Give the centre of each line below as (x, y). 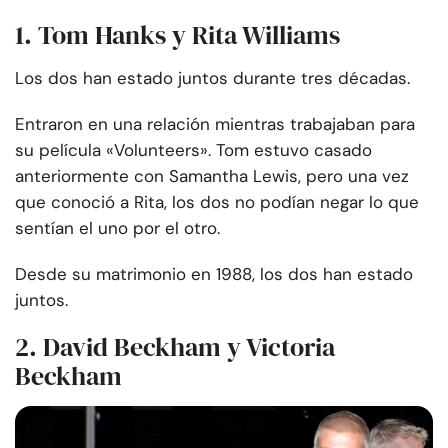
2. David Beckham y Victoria (175, 347)
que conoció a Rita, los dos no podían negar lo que (217, 202)
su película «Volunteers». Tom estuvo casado (193, 150)
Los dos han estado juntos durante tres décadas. (212, 78)
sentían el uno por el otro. (117, 228)
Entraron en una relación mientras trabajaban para (215, 124)
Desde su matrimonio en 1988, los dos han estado (214, 274)
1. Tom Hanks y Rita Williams (177, 35)
